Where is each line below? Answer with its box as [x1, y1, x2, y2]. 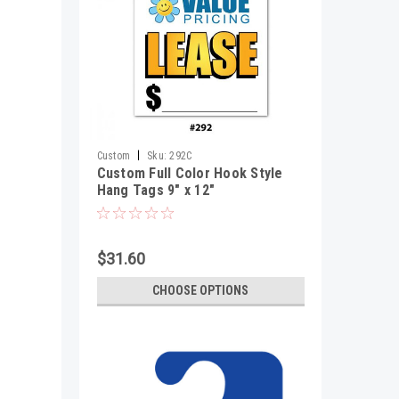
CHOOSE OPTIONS [152, 283, 248, 297]
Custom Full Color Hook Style [96, 165, 283, 182]
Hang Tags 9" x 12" [96, 182, 215, 199]
